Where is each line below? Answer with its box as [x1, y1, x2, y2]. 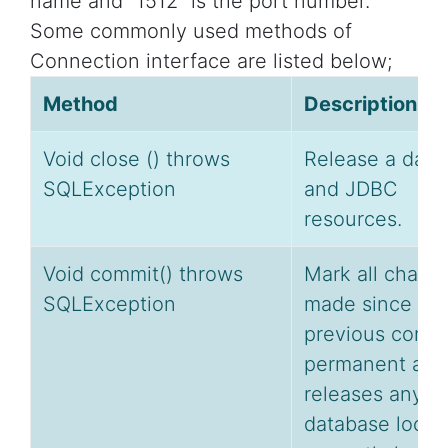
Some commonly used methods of [30, 19, 352, 44]
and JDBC [304, 177, 398, 202]
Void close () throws [43, 147, 230, 172]
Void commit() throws [43, 262, 243, 287]
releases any [304, 382, 423, 407]
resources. [304, 207, 402, 232]
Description [304, 92, 417, 117]
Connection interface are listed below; [30, 49, 392, 74]
